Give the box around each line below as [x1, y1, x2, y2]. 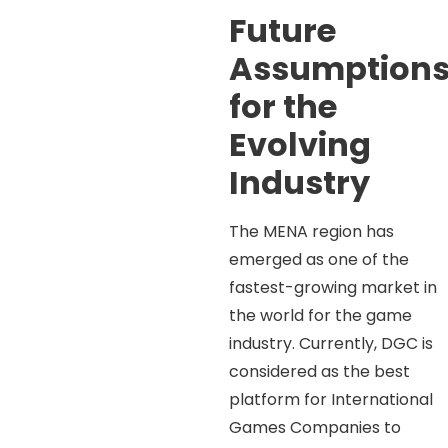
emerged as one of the [229, 247, 410, 271]
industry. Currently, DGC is [229, 331, 434, 355]
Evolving [229, 121, 372, 167]
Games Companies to [229, 415, 402, 439]
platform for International [229, 387, 434, 411]
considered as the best [229, 359, 411, 383]
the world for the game [229, 303, 413, 327]
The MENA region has [229, 219, 395, 243]
